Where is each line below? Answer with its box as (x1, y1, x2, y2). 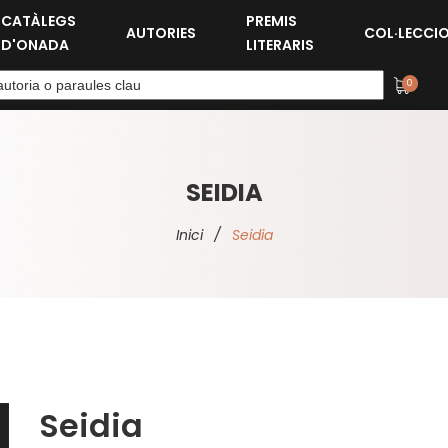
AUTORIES (126, 22, 197, 43)
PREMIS (246, 10, 298, 31)
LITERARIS (246, 34, 315, 55)
